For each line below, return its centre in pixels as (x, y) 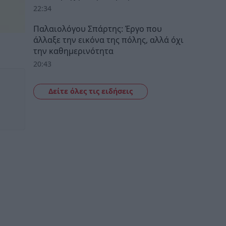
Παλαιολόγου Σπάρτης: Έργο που (98, 29)
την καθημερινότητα (73, 51)
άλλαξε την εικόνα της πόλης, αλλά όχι (108, 40)
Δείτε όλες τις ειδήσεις (90, 91)
